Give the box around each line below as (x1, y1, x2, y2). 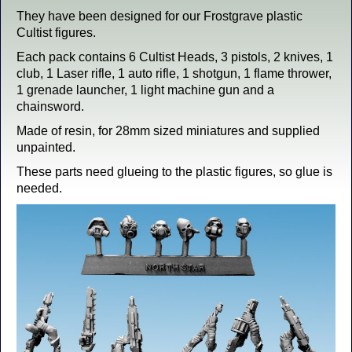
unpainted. (16, 141, 75, 154)
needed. (16, 181, 62, 195)
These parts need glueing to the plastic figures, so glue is (16, 165, 332, 178)
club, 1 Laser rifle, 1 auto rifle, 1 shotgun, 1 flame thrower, (16, 67, 332, 80)
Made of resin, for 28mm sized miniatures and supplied (16, 124, 320, 137)
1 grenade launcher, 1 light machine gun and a (16, 83, 274, 97)
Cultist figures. (16, 26, 96, 39)
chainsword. (16, 100, 84, 113)
